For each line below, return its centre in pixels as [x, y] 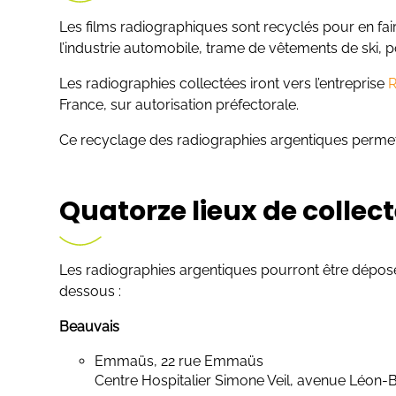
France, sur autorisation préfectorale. [179, 104]
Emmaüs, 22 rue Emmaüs [179, 361]
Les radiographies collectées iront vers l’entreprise [224, 83]
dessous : [91, 291]
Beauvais [90, 326]
